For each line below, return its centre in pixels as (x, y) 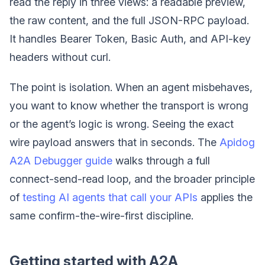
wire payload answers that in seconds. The (114, 143)
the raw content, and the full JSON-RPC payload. (129, 21)
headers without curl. (60, 57)
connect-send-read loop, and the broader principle (132, 179)
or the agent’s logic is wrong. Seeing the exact (122, 124)
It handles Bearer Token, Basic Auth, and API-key (130, 39)
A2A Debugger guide (61, 161)
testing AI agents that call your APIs (110, 198)
